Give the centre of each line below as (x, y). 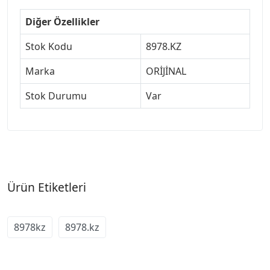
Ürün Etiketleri (47, 187)
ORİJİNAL (166, 71)
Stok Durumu (56, 96)
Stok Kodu (49, 46)
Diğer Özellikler (62, 21)
